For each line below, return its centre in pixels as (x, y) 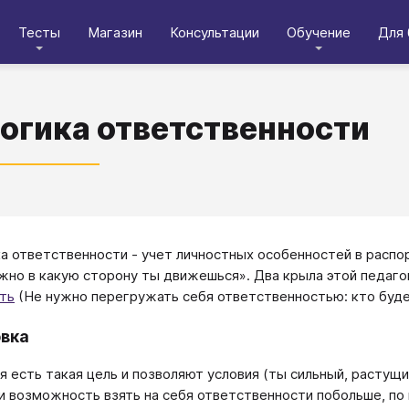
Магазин (115, 32)
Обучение (319, 32)
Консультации (215, 32)
